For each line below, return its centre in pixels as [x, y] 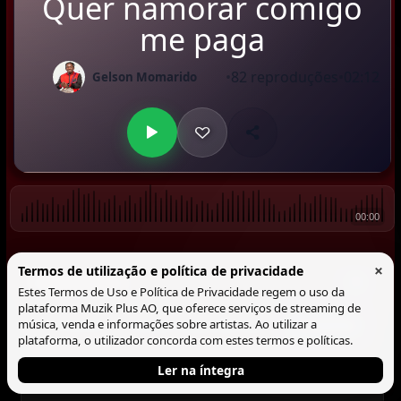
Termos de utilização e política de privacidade [161, 271]
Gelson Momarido [145, 77]
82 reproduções [285, 77]
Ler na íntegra [200, 370]
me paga [202, 39]
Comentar [325, 325]
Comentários [77, 283]
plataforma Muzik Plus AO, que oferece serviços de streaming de [189, 308]
